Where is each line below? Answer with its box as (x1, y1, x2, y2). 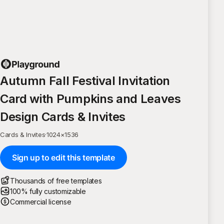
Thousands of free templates (10, 176, 102, 185)
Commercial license (10, 197, 71, 206)
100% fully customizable (10, 186, 86, 195)
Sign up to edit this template (12, 152, 115, 162)
